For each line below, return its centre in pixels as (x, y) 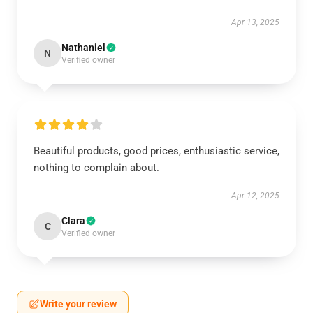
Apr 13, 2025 (255, 22)
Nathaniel (83, 48)
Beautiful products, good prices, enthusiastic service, (156, 151)
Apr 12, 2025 (255, 196)
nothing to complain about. (96, 168)
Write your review (78, 304)
